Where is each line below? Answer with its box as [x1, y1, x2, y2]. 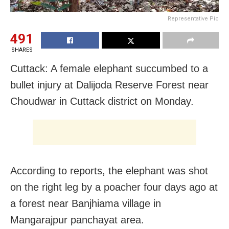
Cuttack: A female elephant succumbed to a [10, 62, 208, 74]
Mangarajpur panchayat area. [10, 214, 144, 225]
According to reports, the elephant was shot [10, 165, 208, 176]
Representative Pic [168, 15, 219, 22]
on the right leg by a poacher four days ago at [10, 181, 218, 193]
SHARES [11, 46, 33, 53]
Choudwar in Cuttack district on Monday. [10, 95, 194, 107]
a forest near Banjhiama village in [10, 197, 161, 209]
